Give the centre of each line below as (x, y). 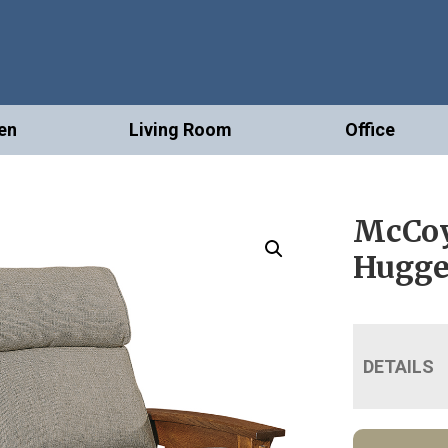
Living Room (181, 130)
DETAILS (399, 367)
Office (369, 130)
